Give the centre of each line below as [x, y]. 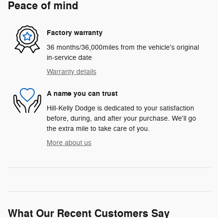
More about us [69, 143]
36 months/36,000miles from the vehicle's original [123, 47]
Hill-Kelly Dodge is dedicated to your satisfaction [120, 108]
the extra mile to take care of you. [98, 128]
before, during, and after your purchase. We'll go [121, 118]
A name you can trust [82, 94]
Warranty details [72, 72]
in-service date [69, 57]
